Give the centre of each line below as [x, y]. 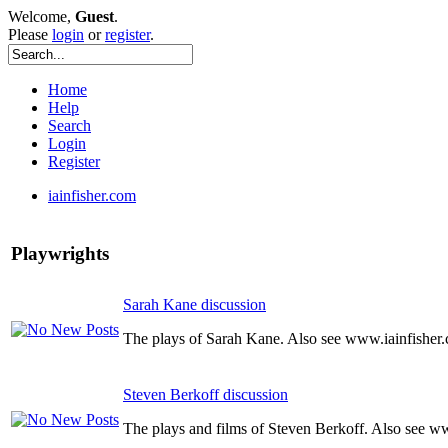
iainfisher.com [92, 195]
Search [69, 125]
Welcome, [41, 16]
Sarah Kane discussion [194, 304]
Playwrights [60, 253]
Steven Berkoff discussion [205, 394]
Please [30, 34]
